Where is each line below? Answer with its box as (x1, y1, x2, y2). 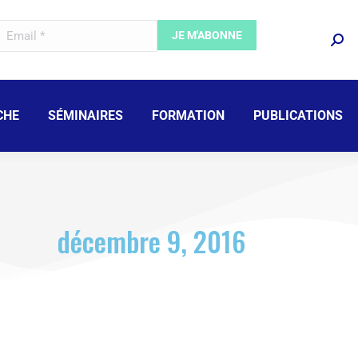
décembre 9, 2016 (57, 221, 245, 262)
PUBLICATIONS (253, 108, 343, 124)
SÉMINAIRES (48, 108, 123, 124)
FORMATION (152, 108, 225, 124)
